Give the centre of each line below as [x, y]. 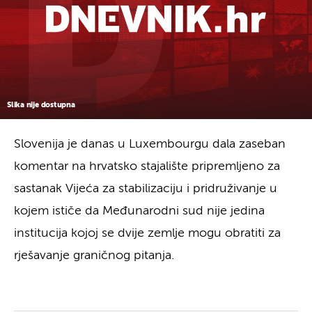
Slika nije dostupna [41, 104]
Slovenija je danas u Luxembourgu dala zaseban [150, 144]
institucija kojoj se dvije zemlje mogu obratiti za [147, 233]
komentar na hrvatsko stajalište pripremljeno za [147, 166]
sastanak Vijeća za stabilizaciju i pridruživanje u [146, 188]
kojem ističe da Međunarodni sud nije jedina [139, 211]
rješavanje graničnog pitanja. [94, 255]
